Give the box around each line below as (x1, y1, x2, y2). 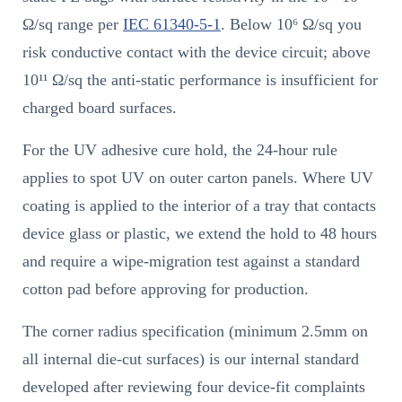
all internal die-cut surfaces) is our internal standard (22, 350, 359, 369)
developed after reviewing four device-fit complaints (22, 378, 365, 397)
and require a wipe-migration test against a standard (22, 252, 360, 271)
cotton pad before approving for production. (22, 280, 309, 299)
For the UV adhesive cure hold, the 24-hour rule (22, 141, 337, 160)
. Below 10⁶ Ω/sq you (221, 15, 362, 34)
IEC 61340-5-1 (123, 15, 221, 34)
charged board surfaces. (22, 99, 177, 118)
